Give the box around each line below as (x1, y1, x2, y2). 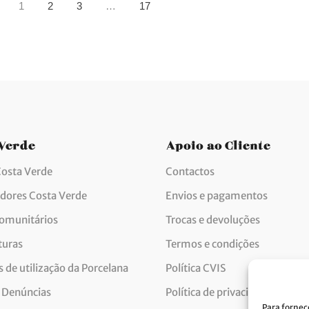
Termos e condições (166, 237, 259, 251)
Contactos (166, 165, 215, 179)
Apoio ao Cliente (166, 140, 270, 147)
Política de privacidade (166, 286, 272, 299)
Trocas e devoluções (166, 213, 260, 227)
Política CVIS (166, 261, 226, 275)
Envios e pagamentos (166, 189, 268, 203)
